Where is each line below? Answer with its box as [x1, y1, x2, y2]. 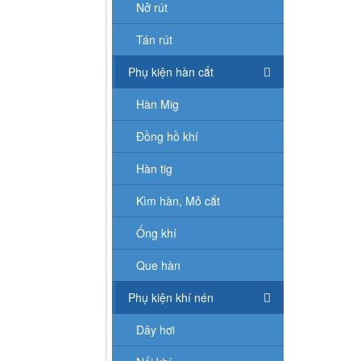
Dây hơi [136, 321, 175, 338]
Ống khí [136, 224, 176, 241]
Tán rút [136, 31, 172, 48]
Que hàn [136, 256, 180, 273]
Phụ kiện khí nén [128, 288, 214, 305]
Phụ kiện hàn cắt [128, 63, 214, 80]
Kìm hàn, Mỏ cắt [136, 192, 220, 209]
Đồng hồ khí [136, 127, 198, 144]
